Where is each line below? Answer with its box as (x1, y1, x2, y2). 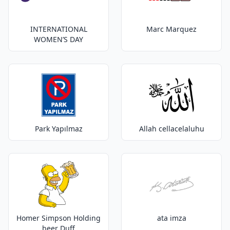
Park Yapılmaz (34, 124, 83, 133)
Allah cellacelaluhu (139, 124, 204, 133)
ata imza (157, 213, 186, 223)
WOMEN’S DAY (34, 34, 83, 44)
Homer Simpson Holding (16, 213, 101, 223)
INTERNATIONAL (30, 24, 87, 34)
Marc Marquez (146, 24, 197, 34)
